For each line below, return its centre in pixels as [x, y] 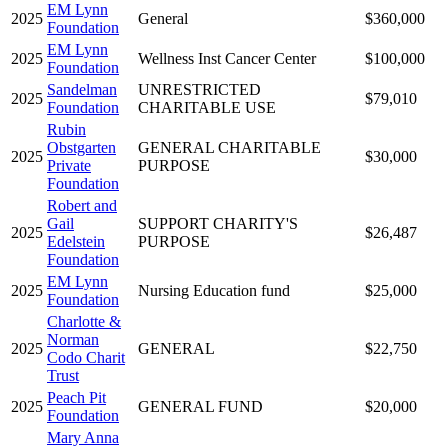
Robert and [82, 205]
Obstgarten [81, 147]
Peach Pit [76, 397]
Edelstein [76, 241]
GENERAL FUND [200, 406]
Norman [73, 339]
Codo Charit [86, 357]
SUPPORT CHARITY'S [218, 223]
